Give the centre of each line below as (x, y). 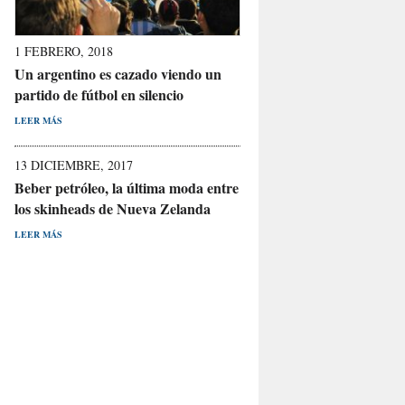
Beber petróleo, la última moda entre (127, 187)
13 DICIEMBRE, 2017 (74, 165)
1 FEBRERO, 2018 (64, 51)
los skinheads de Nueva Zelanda (113, 208)
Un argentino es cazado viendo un (118, 73)
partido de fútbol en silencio (99, 94)
